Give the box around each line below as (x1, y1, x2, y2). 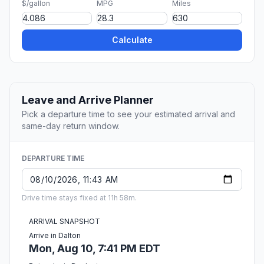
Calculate (111, 35, 153, 45)
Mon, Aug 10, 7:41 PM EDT (29, 242, 160, 255)
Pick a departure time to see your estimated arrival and (22, 109, 235, 120)
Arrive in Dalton (29, 231, 81, 240)
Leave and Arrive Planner (22, 94, 154, 107)
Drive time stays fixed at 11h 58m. (22, 193, 137, 203)
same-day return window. (22, 121, 120, 131)
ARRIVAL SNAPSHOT (29, 217, 100, 226)
